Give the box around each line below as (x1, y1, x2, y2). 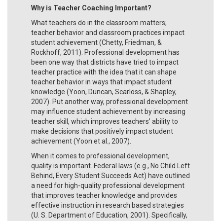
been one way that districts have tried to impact (31, 58, 179, 66)
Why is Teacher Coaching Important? (31, 3, 151, 12)
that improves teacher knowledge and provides (31, 191, 177, 199)
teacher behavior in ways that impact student (31, 77, 172, 86)
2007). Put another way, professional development (31, 97, 188, 106)
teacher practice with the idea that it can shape (31, 68, 177, 76)
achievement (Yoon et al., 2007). (31, 137, 131, 145)
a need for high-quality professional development (31, 181, 184, 189)
